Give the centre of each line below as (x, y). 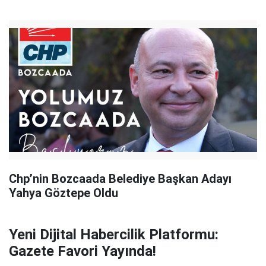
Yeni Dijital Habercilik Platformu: (114, 235)
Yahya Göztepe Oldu (64, 193)
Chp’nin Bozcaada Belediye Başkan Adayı (120, 179)
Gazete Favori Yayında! (83, 251)
